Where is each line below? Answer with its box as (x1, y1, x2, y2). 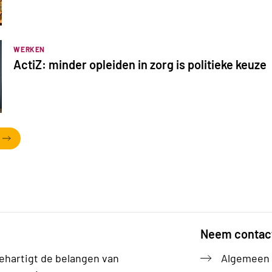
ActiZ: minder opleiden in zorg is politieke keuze (13, 56, 267, 72)
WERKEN (13, 44, 45, 53)
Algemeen (221, 251, 270, 265)
